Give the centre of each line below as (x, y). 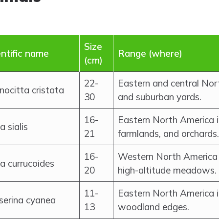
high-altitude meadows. (167, 170)
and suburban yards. (160, 97)
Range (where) (150, 53)
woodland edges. (153, 207)
